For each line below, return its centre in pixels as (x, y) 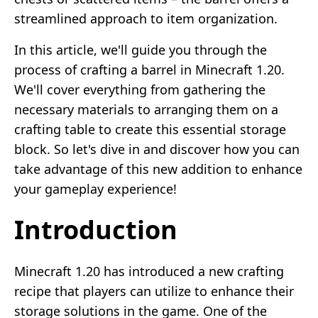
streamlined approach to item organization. (146, 18)
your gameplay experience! (95, 188)
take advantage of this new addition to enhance (158, 169)
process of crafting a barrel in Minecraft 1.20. (149, 69)
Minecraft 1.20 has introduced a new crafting (149, 271)
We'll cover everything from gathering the (140, 89)
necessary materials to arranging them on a (146, 109)
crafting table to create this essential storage (150, 129)
